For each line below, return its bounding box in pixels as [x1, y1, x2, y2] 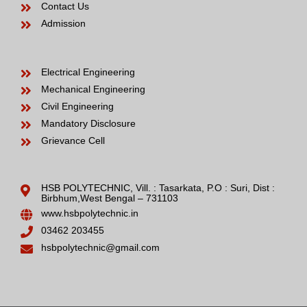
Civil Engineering [41, 100, 114, 112]
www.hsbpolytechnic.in [41, 207, 138, 219]
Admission [41, 17, 86, 29]
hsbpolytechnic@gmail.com [41, 241, 160, 253]
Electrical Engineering [41, 66, 135, 77]
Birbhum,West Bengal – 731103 [41, 192, 178, 204]
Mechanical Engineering [41, 83, 145, 95]
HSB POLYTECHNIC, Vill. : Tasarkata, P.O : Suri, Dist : [41, 182, 275, 193]
